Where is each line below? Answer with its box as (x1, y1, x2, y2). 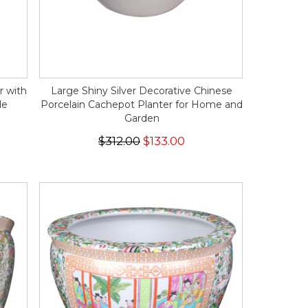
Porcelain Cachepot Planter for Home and (41, 98, 243, 111)
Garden (124, 112, 159, 124)
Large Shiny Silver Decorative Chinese (51, 85, 232, 97)
